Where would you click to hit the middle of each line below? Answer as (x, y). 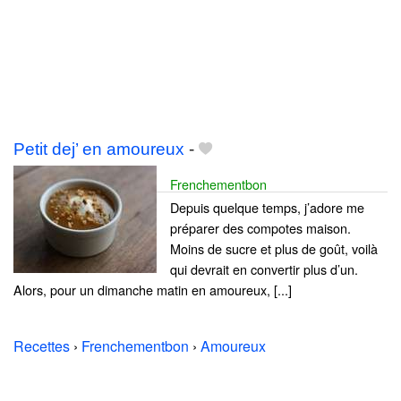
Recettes (42, 346)
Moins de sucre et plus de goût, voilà (274, 249)
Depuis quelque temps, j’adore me (267, 208)
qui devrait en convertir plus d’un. (264, 269)
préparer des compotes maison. (260, 228)
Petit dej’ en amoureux (99, 149)
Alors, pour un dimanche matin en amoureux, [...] (153, 290)
